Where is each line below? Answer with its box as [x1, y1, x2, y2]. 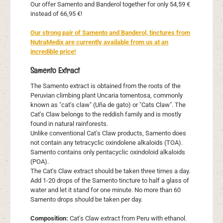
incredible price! [30, 47, 76, 55]
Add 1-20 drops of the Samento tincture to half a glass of [30, 177, 189, 185]
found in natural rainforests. [30, 120, 108, 128]
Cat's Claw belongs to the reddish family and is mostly [30, 111, 181, 118]
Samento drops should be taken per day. [30, 196, 142, 204]
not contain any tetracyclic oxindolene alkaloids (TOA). [30, 139, 183, 147]
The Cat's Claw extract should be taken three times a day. [30, 167, 190, 175]
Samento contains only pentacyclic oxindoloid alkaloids [30, 148, 185, 156]
